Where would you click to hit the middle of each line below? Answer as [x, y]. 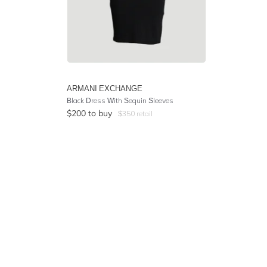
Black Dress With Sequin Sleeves [120, 100]
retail [144, 114]
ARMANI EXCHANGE [105, 88]
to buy [100, 113]
